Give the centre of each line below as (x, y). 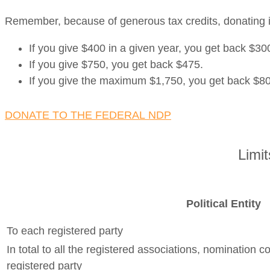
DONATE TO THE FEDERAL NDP (88, 115)
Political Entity (223, 203)
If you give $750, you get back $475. (116, 64)
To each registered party (65, 231)
